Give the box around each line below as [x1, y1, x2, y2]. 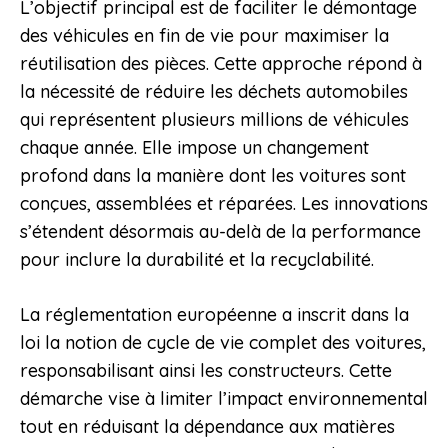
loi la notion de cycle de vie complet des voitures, [20, 331, 426, 355]
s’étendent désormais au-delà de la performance [20, 220, 421, 244]
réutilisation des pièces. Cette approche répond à [20, 52, 422, 76]
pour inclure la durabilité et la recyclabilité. [20, 248, 374, 272]
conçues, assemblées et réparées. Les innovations [20, 192, 428, 216]
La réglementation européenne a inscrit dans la [20, 303, 409, 327]
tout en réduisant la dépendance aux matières [20, 415, 395, 439]
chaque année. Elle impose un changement [20, 136, 369, 160]
